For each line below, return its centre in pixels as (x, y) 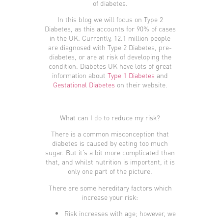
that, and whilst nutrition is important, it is (110, 162)
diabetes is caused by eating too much (110, 143)
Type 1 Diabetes (131, 75)
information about (80, 75)
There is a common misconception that (110, 134)
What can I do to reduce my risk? (110, 118)
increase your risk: (110, 197)
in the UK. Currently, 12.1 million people (110, 38)
